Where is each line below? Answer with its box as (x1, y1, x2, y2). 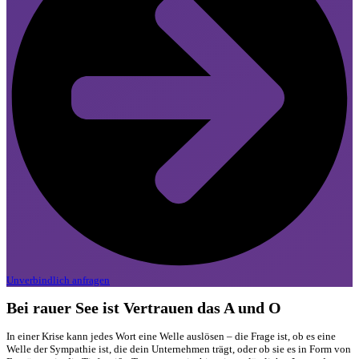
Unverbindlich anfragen (6, 273, 110, 286)
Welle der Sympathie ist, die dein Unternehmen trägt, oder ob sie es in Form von (6, 342, 351, 355)
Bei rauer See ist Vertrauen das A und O (6, 299, 281, 317)
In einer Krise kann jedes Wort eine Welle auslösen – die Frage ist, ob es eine (6, 329, 336, 342)
